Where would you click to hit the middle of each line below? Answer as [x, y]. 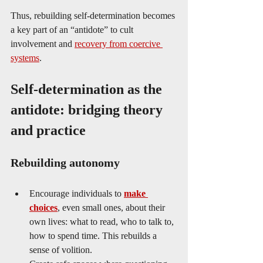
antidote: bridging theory [88, 110]
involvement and [43, 44]
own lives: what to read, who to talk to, [103, 222]
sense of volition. [61, 250]
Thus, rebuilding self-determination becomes [94, 16]
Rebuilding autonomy [65, 163]
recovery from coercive [119, 44]
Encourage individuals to [77, 193]
